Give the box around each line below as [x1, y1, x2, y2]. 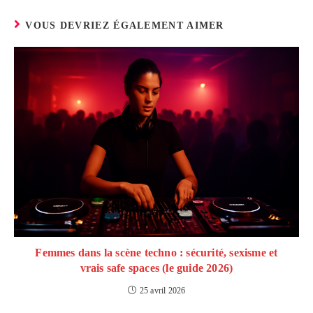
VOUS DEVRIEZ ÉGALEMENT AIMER [25, 20, 224, 31]
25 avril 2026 [139, 286, 186, 296]
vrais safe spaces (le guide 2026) [80, 262, 233, 275]
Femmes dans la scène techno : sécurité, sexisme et [35, 247, 278, 259]
